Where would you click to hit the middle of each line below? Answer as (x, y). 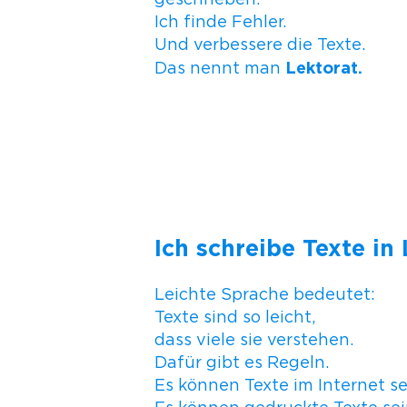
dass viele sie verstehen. (253, 339)
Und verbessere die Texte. (259, 44)
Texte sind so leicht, (234, 317)
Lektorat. (323, 67)
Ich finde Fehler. (220, 21)
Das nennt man (219, 68)
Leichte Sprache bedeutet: (264, 294)
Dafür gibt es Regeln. (241, 362)
